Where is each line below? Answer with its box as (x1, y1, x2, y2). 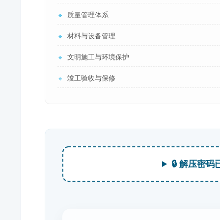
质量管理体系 (67, 11, 109, 19)
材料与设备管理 (67, 32, 115, 40)
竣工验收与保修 (67, 74, 115, 82)
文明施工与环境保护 (67, 53, 129, 61)
